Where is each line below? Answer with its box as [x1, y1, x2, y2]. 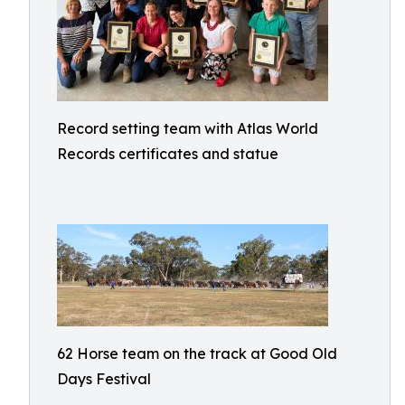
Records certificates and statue [57, 145, 278, 163]
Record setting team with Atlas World [57, 119, 318, 137]
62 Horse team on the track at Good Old [57, 344, 337, 363]
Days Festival [57, 370, 151, 388]
